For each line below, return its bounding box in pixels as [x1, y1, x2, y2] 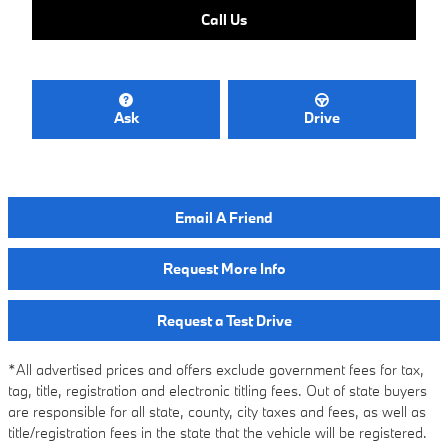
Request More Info [162, 259, 286, 279]
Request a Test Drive [156, 310, 292, 330]
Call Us [201, 9, 247, 29]
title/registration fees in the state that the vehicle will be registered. [8, 423, 427, 443]
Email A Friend [175, 207, 273, 227]
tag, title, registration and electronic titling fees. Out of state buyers [8, 381, 427, 401]
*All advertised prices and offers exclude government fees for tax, [8, 360, 424, 380]
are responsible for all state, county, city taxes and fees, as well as [8, 402, 426, 422]
